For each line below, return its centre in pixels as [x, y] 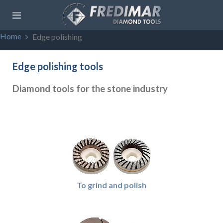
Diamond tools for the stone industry [90, 89]
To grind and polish [111, 185]
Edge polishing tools [58, 66]
